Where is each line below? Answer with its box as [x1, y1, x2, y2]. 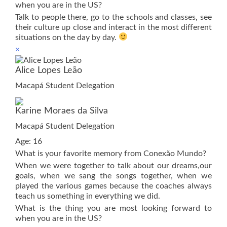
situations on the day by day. [15, 33, 119, 42]
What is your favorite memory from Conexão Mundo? [15, 149, 206, 158]
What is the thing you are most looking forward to [15, 204, 212, 212]
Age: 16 [15, 137, 42, 145]
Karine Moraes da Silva [15, 106, 108, 116]
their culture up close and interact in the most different [15, 23, 212, 31]
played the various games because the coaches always [15, 181, 212, 190]
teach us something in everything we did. [15, 192, 160, 200]
